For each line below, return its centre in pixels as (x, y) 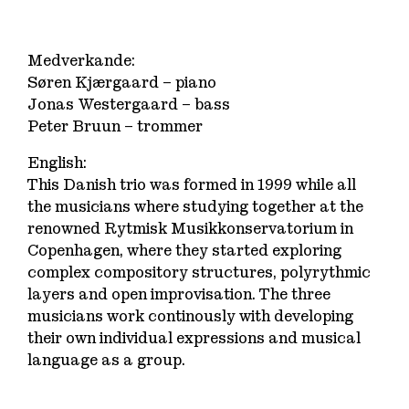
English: (58, 163)
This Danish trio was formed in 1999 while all (192, 185)
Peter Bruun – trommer (115, 126)
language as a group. (107, 361)
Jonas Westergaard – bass (129, 104)
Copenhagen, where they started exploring (185, 251)
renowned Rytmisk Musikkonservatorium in (191, 229)
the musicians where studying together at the (196, 207)
